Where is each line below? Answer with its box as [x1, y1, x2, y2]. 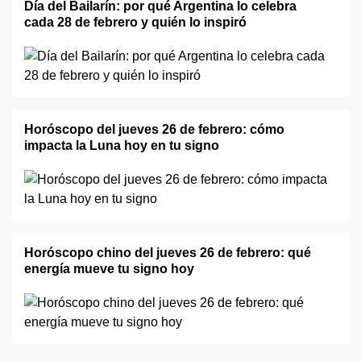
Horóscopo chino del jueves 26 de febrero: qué [24, 246, 311, 259]
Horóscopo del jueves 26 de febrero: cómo [24, 122, 284, 136]
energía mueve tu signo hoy [24, 262, 194, 276]
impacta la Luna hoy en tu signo [24, 139, 219, 152]
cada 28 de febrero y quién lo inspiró [24, 15, 247, 29]
